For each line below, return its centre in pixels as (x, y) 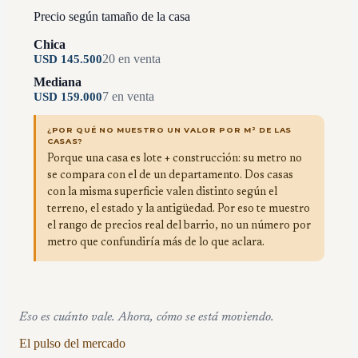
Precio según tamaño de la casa (112, 16)
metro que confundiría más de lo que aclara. (156, 243)
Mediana (58, 82)
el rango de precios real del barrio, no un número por (179, 226)
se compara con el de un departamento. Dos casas (170, 175)
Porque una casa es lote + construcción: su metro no (175, 159)
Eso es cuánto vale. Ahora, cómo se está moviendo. (147, 317)
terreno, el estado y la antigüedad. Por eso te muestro (179, 209)
